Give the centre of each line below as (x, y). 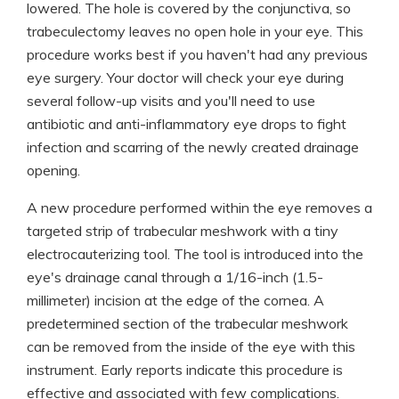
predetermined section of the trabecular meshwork (187, 323)
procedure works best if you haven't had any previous (197, 54)
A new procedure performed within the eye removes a (199, 208)
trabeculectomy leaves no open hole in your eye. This (195, 31)
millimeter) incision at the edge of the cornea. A (175, 300)
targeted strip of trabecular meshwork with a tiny (183, 231)
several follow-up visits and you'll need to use (171, 101)
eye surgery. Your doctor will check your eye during (185, 77)
